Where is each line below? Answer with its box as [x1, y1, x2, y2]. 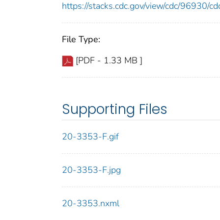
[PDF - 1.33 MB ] [76, 55, 142, 67]
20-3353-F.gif [62, 131, 119, 143]
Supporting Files [62, 100, 167, 119]
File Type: [62, 33, 100, 46]
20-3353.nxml [62, 197, 119, 210]
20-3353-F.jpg [62, 164, 121, 176]
